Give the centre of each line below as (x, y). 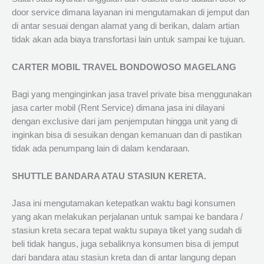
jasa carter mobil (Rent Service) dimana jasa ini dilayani (118, 108)
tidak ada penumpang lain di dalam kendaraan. (101, 149)
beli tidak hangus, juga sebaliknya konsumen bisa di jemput (125, 244)
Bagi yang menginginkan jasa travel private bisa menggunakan (132, 95)
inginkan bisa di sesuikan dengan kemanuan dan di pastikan (127, 135)
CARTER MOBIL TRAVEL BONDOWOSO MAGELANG (124, 67)
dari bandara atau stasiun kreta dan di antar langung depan (124, 257)
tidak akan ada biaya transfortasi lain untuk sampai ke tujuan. (128, 40)
